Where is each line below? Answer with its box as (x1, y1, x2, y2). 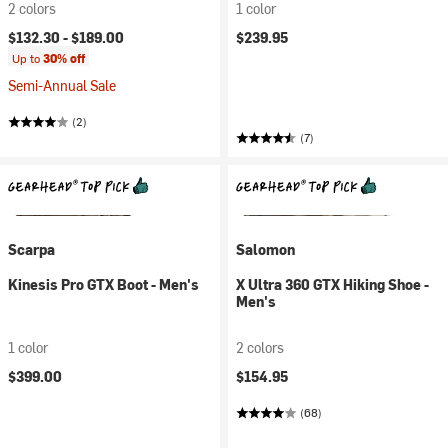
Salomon (236, 240, 295, 259)
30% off (43, 50, 85, 66)
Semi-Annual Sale (8, 76, 116, 95)
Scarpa (8, 240, 55, 259)
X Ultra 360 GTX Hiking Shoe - (236, 275, 429, 294)
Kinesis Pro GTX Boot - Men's (8, 275, 199, 294)
